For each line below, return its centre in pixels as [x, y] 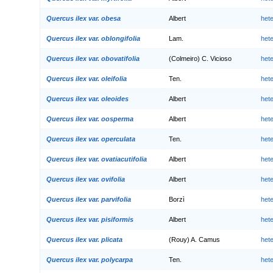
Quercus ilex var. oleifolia [87, 78]
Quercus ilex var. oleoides [87, 98]
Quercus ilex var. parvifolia [89, 199]
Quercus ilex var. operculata [91, 139]
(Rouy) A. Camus [194, 239]
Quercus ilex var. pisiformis [90, 219]
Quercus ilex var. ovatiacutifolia [97, 159]
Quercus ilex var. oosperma [90, 119]
